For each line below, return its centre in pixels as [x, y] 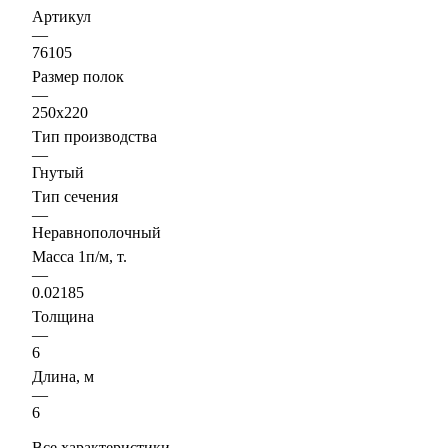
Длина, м [63, 376]
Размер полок [78, 76]
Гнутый [58, 172]
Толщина [63, 316]
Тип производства [94, 136]
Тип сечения [75, 196]
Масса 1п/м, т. [79, 256]
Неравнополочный [96, 232]
